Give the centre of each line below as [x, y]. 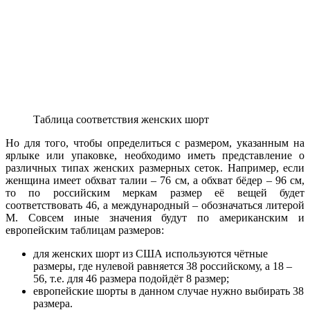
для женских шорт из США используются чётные [151, 254]
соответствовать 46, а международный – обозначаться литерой [155, 206]
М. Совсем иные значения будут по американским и [155, 218]
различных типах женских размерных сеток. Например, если [155, 168]
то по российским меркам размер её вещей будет [155, 193]
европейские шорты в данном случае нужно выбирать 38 [168, 291]
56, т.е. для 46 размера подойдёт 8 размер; [131, 279]
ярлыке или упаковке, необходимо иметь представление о [155, 156]
